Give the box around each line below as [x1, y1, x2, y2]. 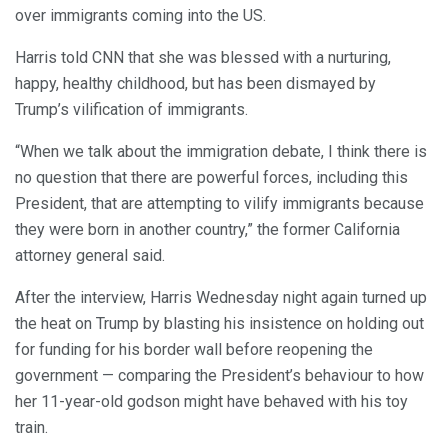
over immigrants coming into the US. [15, 6, 266, 26]
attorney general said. [15, 246, 165, 266]
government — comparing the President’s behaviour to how [15, 366, 424, 386]
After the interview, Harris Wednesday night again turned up [15, 288, 427, 308]
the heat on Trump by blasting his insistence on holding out [15, 314, 424, 334]
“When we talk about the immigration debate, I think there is [15, 142, 427, 162]
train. [15, 418, 48, 438]
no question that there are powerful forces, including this [15, 168, 408, 188]
